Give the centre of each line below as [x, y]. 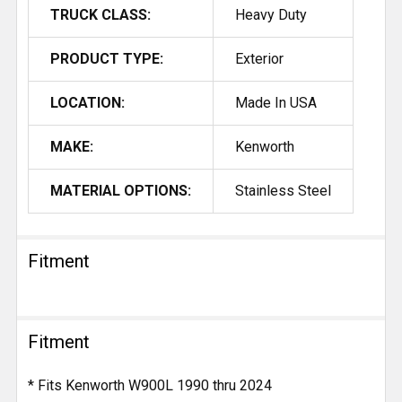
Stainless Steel [283, 191]
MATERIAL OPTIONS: [121, 191]
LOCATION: [87, 103]
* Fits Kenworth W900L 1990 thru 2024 [150, 386]
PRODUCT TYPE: [107, 59]
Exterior [259, 59]
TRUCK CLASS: [100, 15]
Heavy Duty [271, 15]
